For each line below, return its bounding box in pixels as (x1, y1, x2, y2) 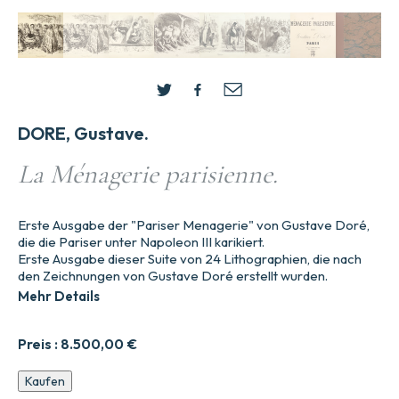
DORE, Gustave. (18, 122, 149, 145)
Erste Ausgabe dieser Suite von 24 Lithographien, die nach (18, 250, 362, 268)
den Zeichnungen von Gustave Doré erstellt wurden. (18, 267, 328, 285)
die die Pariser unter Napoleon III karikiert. (18, 233, 265, 251)
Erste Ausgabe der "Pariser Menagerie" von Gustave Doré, (18, 216, 370, 234)
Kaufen (25, 373, 65, 390)
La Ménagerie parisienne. (18, 158, 278, 191)
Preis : (18, 335, 61, 354)
